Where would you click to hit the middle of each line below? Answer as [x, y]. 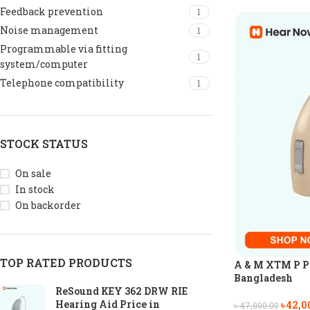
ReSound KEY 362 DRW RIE [121, 291]
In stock [35, 189]
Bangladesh [263, 277]
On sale [33, 173]
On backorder [48, 205]
